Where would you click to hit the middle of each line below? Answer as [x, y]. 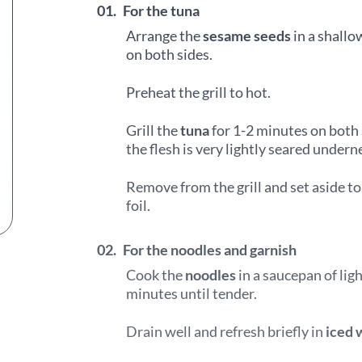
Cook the [156, 275]
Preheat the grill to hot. [198, 92]
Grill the [153, 130]
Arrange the [164, 36]
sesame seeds [247, 36]
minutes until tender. [192, 293]
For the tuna [161, 11]
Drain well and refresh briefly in [226, 331]
